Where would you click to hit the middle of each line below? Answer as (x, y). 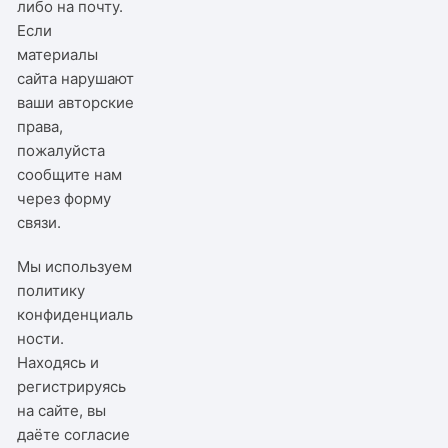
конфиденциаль (75, 314)
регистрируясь (72, 386)
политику (51, 290)
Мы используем (75, 266)
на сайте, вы (62, 410)
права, (40, 126)
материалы (58, 54)
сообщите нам (70, 174)
